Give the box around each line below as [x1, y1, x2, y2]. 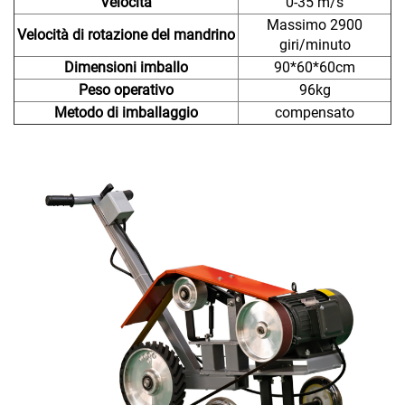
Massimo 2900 [267, 15, 363, 33]
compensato [275, 103, 354, 121]
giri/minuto [278, 35, 351, 53]
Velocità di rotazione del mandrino [17, 25, 235, 43]
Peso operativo [79, 80, 174, 99]
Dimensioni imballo [64, 58, 188, 76]
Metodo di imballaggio [54, 103, 198, 121]
